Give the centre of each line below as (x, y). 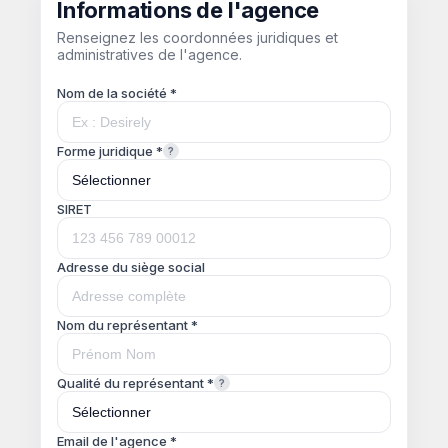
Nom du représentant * (127, 325)
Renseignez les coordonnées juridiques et (197, 37)
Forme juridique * (110, 151)
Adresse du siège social (131, 267)
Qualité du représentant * (135, 383)
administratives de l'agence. (149, 54)
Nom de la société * (117, 93)
